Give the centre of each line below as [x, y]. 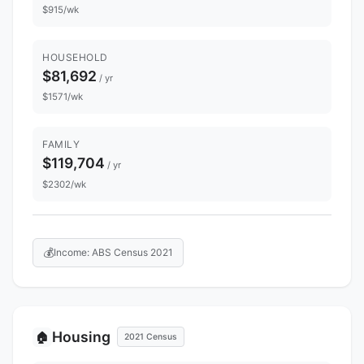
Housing [81, 336]
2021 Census [151, 336]
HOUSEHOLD [75, 57]
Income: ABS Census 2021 [113, 252]
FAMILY [61, 145]
